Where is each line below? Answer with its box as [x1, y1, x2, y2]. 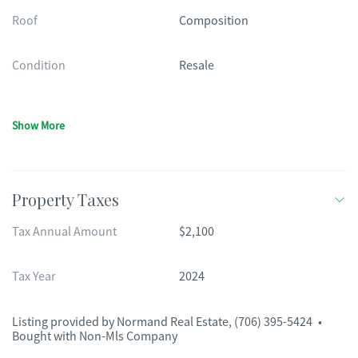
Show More [12, 118, 65, 133]
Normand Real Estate [117, 314, 229, 330]
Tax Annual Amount [12, 224, 117, 240]
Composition [179, 13, 249, 29]
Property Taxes [12, 189, 119, 210]
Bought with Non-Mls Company [12, 328, 177, 344]
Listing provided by [12, 314, 117, 330]
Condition [12, 58, 66, 74]
